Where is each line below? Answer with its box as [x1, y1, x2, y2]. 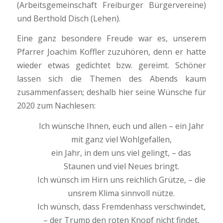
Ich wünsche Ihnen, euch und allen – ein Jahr [38, 120, 204, 131]
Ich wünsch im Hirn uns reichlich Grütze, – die [37, 174, 206, 185]
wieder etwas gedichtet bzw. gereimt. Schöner [16, 60, 207, 71]
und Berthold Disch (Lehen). [16, 12, 120, 24]
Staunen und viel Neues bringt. [63, 160, 179, 172]
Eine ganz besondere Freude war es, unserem [16, 33, 207, 44]
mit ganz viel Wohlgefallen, [71, 133, 172, 145]
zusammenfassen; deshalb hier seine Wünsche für [16, 87, 207, 98]
